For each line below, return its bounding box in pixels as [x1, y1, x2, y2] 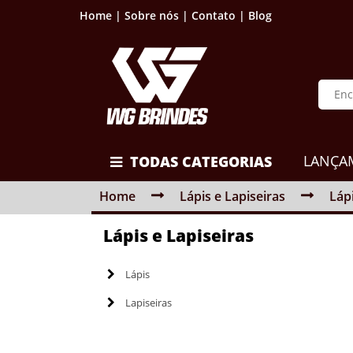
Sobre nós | [124, 8, 188, 23]
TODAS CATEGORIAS [129, 151, 272, 171]
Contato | [191, 8, 245, 23]
